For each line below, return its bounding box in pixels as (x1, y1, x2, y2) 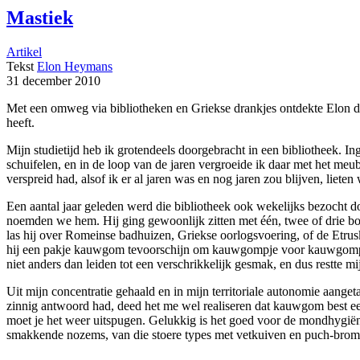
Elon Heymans (37, 59, 112, 74)
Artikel (6, 45, 42, 59)
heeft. (6, 116, 35, 130)
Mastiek (6, 7, 73, 29)
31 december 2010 (6, 74, 100, 88)
